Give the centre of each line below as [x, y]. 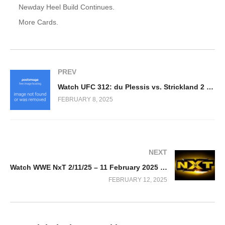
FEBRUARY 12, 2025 [138, 180]
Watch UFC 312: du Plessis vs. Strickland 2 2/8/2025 [210, 87]
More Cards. [38, 22]
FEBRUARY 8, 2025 [85, 100]
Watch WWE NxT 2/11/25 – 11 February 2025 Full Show [164, 167]
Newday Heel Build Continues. [67, 7]
